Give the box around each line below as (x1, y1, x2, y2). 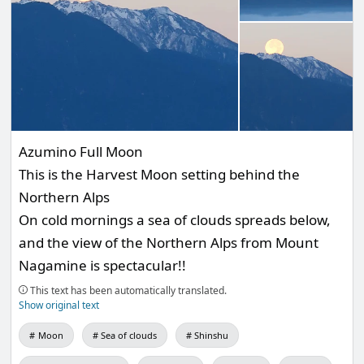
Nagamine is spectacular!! (19, 256, 187, 275)
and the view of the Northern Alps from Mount (19, 233, 319, 253)
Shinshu (194, 329, 229, 342)
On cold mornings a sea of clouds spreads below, (19, 210, 331, 230)
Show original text (19, 298, 100, 313)
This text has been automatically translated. (28, 284, 227, 298)
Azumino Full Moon (19, 142, 144, 162)
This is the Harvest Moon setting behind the (19, 165, 301, 184)
